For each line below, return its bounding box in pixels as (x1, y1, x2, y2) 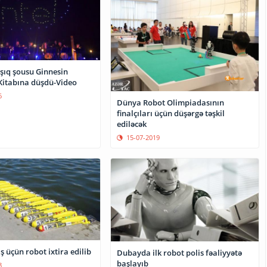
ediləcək (117, 118, 147, 129)
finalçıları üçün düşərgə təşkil (117, 107, 225, 119)
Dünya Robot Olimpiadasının (117, 97, 225, 108)
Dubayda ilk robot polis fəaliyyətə (117, 247, 243, 258)
